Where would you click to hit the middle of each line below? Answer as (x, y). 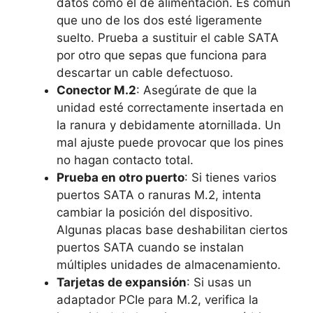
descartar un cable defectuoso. (145, 73)
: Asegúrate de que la (197, 90)
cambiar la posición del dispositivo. (155, 213)
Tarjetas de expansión (122, 283)
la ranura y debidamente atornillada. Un (169, 125)
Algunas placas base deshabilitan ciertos (172, 230)
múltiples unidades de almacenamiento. (169, 265)
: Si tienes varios (231, 178)
